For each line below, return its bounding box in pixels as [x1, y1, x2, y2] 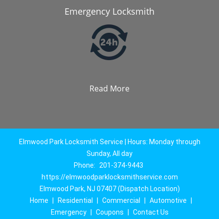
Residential [57, 197, 93, 204]
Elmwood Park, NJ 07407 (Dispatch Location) [39, 185, 180, 193]
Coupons [95, 208, 124, 216]
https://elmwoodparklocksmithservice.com [41, 173, 178, 181]
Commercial [102, 197, 140, 204]
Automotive [149, 197, 187, 204]
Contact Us [132, 208, 169, 216]
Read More [89, 83, 130, 94]
